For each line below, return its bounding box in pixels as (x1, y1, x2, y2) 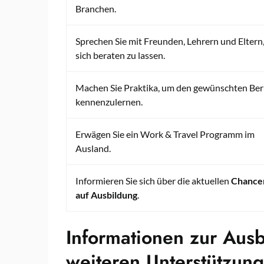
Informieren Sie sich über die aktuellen (75, 174, 231, 186)
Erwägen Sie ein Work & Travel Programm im (75, 128, 255, 140)
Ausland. (75, 142, 111, 154)
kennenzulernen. (75, 95, 143, 107)
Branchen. (75, 2, 116, 14)
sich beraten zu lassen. (75, 49, 165, 61)
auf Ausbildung (75, 189, 137, 200)
